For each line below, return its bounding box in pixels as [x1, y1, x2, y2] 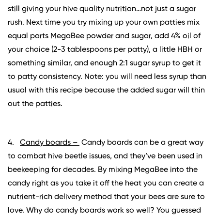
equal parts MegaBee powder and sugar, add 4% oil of [8, 32, 201, 41]
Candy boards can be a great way [79, 139, 203, 147]
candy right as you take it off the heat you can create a [8, 180, 204, 188]
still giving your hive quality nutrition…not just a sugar [8, 5, 196, 14]
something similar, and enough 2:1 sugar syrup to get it [8, 60, 201, 68]
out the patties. [8, 100, 62, 108]
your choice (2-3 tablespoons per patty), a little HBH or [8, 46, 202, 54]
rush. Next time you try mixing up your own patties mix [8, 19, 200, 27]
